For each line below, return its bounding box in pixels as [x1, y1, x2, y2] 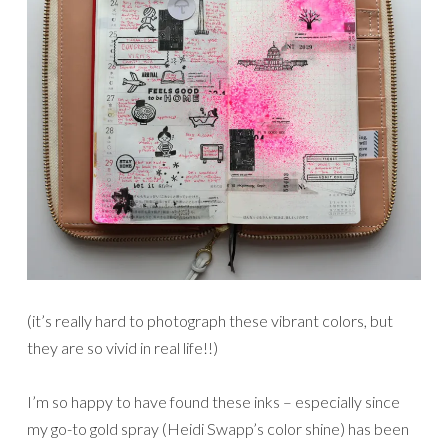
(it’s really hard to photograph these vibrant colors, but [27, 311, 393, 331]
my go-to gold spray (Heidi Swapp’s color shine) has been [27, 419, 409, 439]
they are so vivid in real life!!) [27, 338, 218, 358]
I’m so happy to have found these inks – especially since [27, 392, 400, 412]
